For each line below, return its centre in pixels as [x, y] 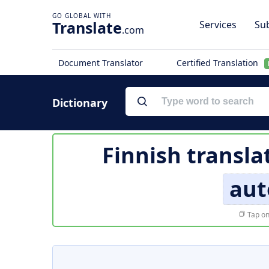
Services [218, 25]
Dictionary [80, 103]
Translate [87, 28]
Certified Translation [218, 63]
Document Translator [101, 63]
